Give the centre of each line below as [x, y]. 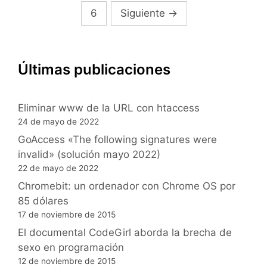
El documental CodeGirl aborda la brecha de [125, 232]
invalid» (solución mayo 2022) [89, 154]
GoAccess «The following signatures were [117, 139]
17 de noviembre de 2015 [67, 214]
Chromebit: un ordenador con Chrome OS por [127, 186]
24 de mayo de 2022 [58, 121]
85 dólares [43, 201]
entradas [48, 26]
